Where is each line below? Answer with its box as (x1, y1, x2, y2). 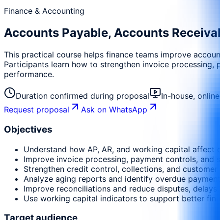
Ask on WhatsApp (81, 105, 147, 115)
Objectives (4, 123, 53, 135)
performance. (4, 69, 54, 80)
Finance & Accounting (4, 6, 84, 16)
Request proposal (4, 105, 69, 115)
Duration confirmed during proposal (16, 91, 149, 101)
